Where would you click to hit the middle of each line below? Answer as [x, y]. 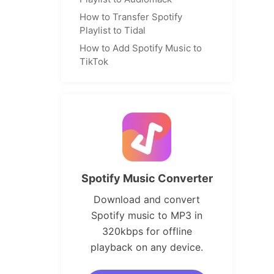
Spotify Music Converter [147, 178]
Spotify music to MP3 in [147, 215]
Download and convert [147, 199]
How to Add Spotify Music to [141, 48]
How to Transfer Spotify [131, 17]
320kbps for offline [147, 231]
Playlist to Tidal [113, 30]
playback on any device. [147, 247]
